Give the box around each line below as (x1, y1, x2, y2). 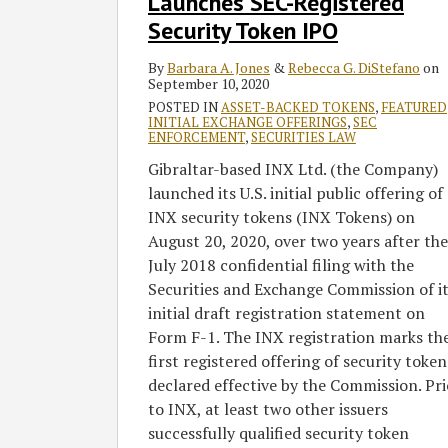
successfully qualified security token (148, 422, 409, 445)
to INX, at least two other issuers (148, 398, 388, 421)
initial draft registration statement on (148, 302, 425, 325)
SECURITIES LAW (251, 128, 356, 147)
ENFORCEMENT (148, 128, 245, 147)
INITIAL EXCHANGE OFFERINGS (148, 113, 347, 132)
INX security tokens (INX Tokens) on (148, 206, 415, 229)
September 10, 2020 (148, 74, 269, 94)
